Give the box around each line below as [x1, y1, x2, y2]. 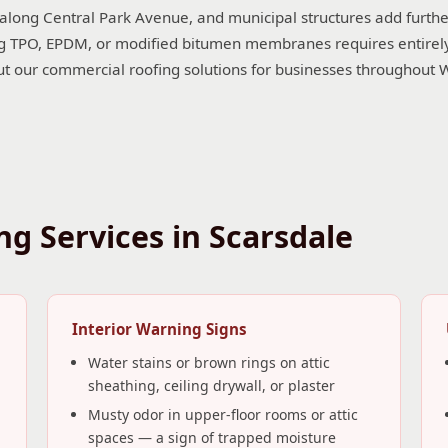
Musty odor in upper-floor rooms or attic [88, 405, 359, 424]
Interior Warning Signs [72, 319, 248, 339]
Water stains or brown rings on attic [88, 353, 331, 372]
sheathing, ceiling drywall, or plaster [88, 376, 336, 395]
